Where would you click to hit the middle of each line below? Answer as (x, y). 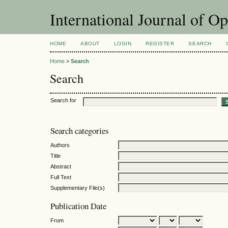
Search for (63, 100)
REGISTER (160, 44)
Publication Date (78, 206)
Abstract (61, 166)
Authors (60, 145)
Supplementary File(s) (78, 188)
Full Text (61, 177)
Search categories (80, 131)
